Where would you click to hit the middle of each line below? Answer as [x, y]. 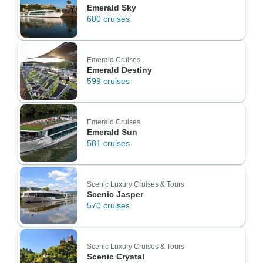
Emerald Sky [112, 8]
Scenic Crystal [116, 257]
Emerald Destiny [119, 70]
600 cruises [108, 19]
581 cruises [108, 143]
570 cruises [108, 205]
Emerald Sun [112, 132]
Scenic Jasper [115, 194]
